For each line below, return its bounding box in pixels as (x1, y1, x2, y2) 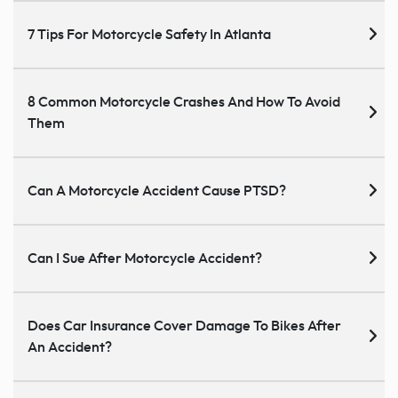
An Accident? (28, 339, 112, 354)
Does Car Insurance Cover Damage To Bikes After (28, 318, 341, 333)
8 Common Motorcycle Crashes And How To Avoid (28, 94, 340, 109)
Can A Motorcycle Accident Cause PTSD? (28, 183, 286, 198)
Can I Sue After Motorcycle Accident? (28, 251, 262, 266)
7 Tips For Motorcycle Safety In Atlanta (28, 27, 271, 42)
